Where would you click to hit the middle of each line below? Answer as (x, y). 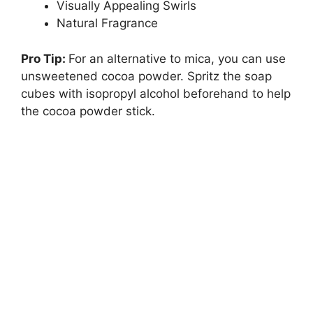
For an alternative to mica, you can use (177, 58)
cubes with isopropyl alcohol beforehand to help (156, 93)
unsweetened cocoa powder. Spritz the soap (146, 76)
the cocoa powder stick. (88, 111)
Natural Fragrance (107, 23)
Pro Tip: (45, 58)
